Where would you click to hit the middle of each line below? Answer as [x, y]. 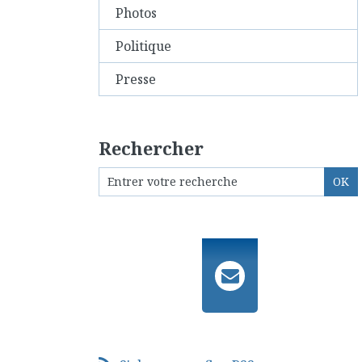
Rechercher [151, 147]
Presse [136, 79]
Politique [143, 46]
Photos [136, 13]
